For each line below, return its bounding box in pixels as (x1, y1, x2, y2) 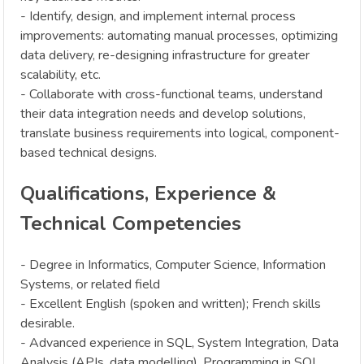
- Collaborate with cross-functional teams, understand (20, 84, 323, 103)
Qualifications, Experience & (20, 180, 276, 206)
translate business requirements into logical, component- (20, 123, 340, 142)
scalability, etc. (20, 65, 101, 84)
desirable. (20, 314, 75, 332)
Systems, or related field (20, 275, 160, 293)
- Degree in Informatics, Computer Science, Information (20, 255, 326, 274)
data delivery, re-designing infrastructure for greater (20, 45, 310, 64)
